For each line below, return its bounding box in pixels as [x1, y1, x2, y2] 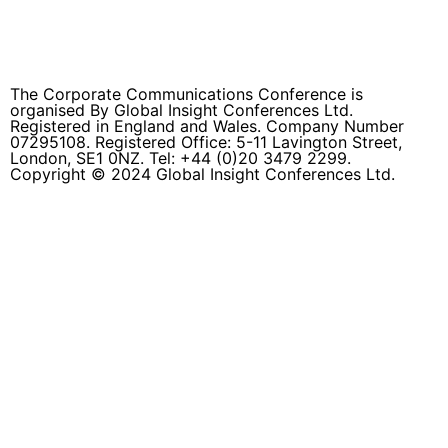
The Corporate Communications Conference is [10, 83, 363, 104]
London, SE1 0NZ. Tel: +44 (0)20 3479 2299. [10, 147, 351, 168]
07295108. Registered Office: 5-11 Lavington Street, [10, 131, 402, 152]
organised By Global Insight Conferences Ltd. [10, 99, 353, 120]
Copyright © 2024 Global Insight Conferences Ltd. [10, 163, 395, 184]
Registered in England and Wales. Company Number [10, 115, 404, 136]
